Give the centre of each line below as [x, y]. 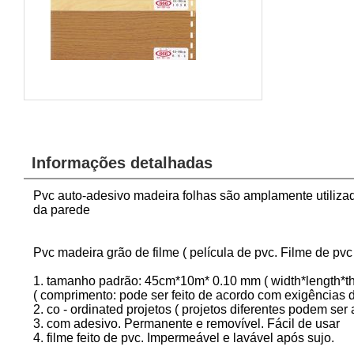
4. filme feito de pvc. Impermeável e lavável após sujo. [184, 338]
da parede [62, 210]
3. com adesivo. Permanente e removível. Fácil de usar [186, 324]
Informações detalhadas [122, 163]
